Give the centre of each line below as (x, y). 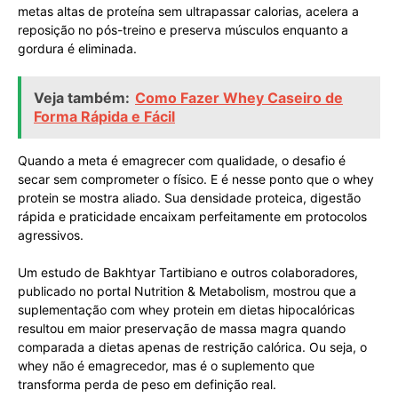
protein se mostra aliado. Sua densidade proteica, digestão (189, 197)
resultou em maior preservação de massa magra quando (182, 328)
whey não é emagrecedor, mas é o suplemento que (166, 365)
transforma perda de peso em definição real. (147, 384)
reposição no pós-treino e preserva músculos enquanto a (183, 29)
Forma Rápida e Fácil (104, 116)
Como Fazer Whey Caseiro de (239, 97)
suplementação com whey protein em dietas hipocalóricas (186, 309)
